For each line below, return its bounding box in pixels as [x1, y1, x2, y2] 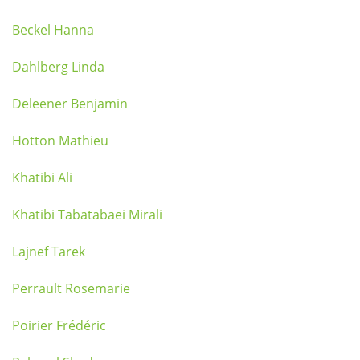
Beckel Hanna [12, 21, 94, 39]
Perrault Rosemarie [12, 280, 130, 297]
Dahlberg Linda [12, 58, 104, 76]
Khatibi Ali [12, 169, 72, 186]
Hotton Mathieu [12, 132, 108, 149]
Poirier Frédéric [12, 317, 106, 334]
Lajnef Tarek [12, 243, 85, 260]
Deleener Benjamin [12, 95, 128, 112]
